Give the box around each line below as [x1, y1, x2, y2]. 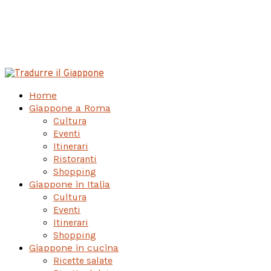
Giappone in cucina [29, 241, 119, 253]
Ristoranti [53, 152, 97, 165]
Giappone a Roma [29, 102, 111, 114]
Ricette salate [53, 254, 113, 266]
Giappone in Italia [29, 178, 110, 190]
